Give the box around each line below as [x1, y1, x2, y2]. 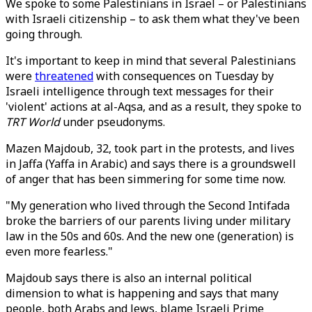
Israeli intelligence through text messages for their [6, 84, 274, 99]
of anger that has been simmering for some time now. [6, 171, 288, 187]
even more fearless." [6, 244, 113, 259]
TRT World [6, 114, 60, 130]
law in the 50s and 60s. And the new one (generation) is [6, 228, 294, 244]
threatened [35, 68, 93, 84]
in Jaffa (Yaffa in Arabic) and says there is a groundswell [6, 156, 296, 171]
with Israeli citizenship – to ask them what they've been [6, 11, 299, 26]
